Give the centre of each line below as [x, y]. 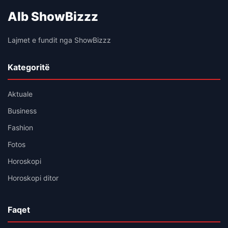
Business [22, 110]
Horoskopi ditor [33, 178]
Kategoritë [29, 67]
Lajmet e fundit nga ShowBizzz [59, 40]
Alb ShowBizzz [53, 16]
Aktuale [20, 94]
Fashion [20, 127]
